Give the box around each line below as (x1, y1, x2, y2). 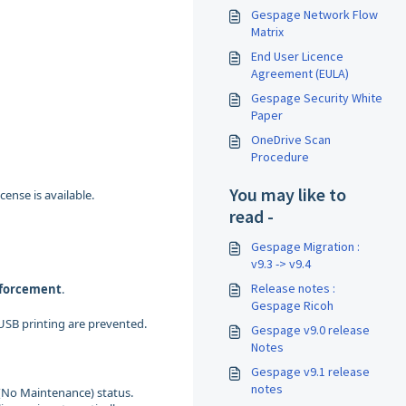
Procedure (251, 149, 309, 165)
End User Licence (251, 48, 343, 64)
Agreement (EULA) (251, 65, 349, 82)
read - (229, 205, 274, 227)
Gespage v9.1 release (251, 363, 370, 380)
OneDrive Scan (251, 131, 331, 148)
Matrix (251, 24, 284, 40)
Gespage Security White (251, 90, 382, 106)
